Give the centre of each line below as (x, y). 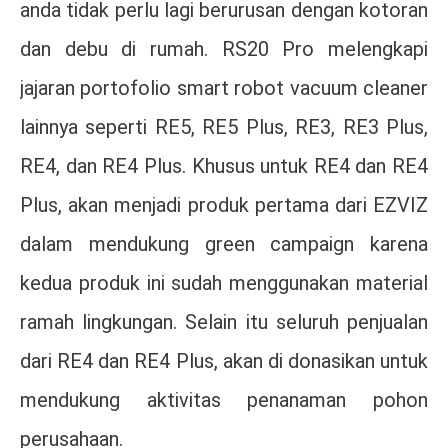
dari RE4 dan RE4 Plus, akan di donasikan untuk (224, 361)
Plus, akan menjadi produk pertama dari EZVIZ (224, 205)
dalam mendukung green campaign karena (224, 244)
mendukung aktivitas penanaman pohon (224, 400)
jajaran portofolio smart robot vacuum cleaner (224, 88)
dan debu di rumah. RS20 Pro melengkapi (224, 49)
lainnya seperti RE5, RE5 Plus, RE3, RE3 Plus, (224, 127)
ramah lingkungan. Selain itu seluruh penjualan (224, 322)
